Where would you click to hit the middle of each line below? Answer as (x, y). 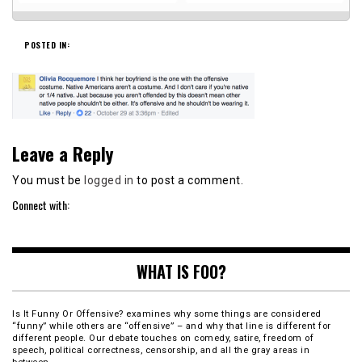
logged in (109, 180)
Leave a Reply (63, 153)
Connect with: (41, 205)
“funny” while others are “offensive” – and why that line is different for (172, 326)
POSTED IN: (47, 44)
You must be (48, 180)
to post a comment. (188, 180)
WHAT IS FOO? (181, 272)
